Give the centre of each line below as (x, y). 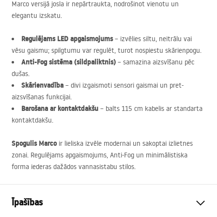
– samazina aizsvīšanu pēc (155, 62)
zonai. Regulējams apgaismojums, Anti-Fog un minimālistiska (100, 155)
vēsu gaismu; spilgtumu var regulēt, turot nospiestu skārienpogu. (107, 50)
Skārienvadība (42, 85)
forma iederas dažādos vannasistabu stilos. (74, 167)
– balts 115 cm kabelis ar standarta (150, 108)
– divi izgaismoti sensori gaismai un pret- (124, 85)
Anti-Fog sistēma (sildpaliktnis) (69, 62)
